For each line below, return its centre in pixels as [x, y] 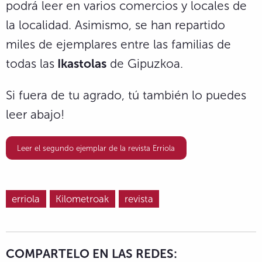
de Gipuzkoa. [145, 64]
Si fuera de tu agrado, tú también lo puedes [126, 95]
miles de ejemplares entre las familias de [118, 44]
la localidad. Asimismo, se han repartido [116, 25]
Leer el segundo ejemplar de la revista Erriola [96, 148]
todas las [30, 64]
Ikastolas [80, 64]
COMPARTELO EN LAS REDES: [92, 253]
